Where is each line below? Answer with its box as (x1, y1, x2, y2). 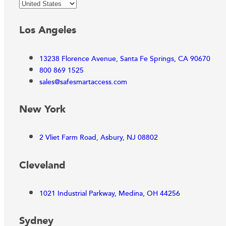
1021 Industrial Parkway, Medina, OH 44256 (39, 188, 180, 200)
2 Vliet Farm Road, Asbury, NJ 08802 (39, 132, 158, 144)
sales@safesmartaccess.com (39, 76, 127, 88)
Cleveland (19, 157, 66, 174)
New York (19, 101, 66, 118)
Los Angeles (19, 22, 76, 39)
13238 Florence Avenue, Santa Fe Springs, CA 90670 (39, 53, 210, 65)
